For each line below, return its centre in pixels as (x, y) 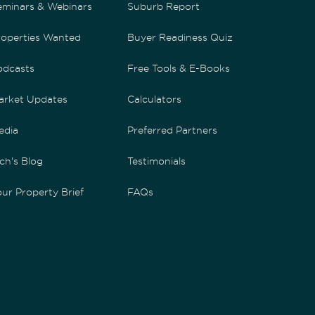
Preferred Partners (173, 130)
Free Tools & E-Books (179, 68)
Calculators (155, 99)
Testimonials (157, 161)
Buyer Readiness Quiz (180, 37)
